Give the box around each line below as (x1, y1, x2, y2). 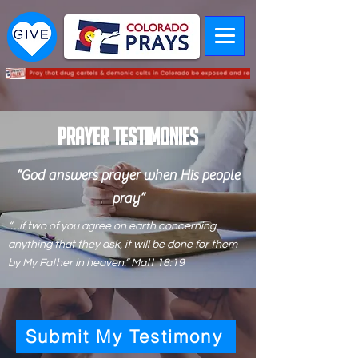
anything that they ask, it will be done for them (8, 239, 237, 250)
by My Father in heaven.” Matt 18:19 (8, 257, 192, 268)
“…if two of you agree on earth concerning (8, 221, 216, 232)
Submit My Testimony (26, 325, 223, 348)
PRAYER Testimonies (58, 124, 198, 150)
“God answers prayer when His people (16, 167, 240, 184)
